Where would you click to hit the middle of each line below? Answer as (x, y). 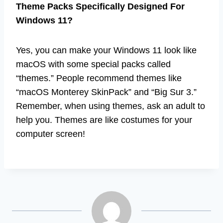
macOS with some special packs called (93, 64)
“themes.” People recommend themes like (99, 78)
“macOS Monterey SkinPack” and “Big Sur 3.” (106, 92)
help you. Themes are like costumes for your (104, 120)
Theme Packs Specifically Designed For (100, 7)
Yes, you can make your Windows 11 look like (106, 51)
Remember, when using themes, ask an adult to (111, 106)
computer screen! (51, 134)
